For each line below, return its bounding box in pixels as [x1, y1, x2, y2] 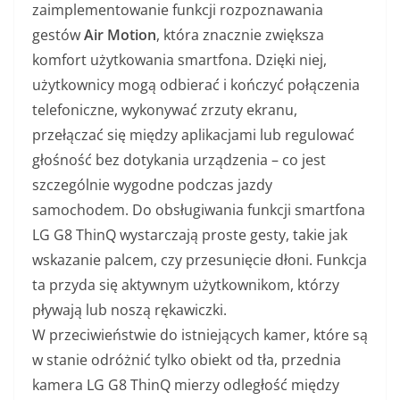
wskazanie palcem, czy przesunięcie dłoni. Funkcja [32, 250, 367, 271]
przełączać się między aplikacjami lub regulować [32, 125, 354, 146]
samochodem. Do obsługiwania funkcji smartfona [32, 200, 365, 221]
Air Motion [84, 25, 156, 46]
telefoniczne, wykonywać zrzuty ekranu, [32, 100, 297, 121]
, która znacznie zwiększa [156, 25, 324, 46]
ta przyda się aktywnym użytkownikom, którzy [32, 275, 339, 296]
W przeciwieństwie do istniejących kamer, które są [32, 325, 368, 346]
